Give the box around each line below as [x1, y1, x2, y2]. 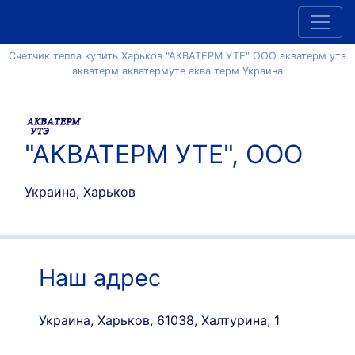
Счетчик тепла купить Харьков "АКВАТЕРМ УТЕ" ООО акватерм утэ [9, 50, 346, 62]
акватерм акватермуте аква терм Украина [72, 65, 283, 77]
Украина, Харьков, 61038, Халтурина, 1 [38, 312, 280, 328]
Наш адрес [38, 264, 161, 292]
